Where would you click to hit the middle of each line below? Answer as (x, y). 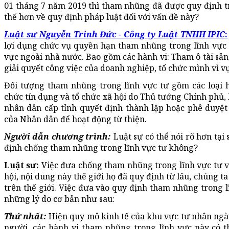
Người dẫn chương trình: (58, 137)
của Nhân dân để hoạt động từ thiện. (75, 119)
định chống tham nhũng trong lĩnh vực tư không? (101, 148)
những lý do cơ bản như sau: (59, 199)
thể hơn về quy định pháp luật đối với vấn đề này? (101, 17)
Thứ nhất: (26, 216)
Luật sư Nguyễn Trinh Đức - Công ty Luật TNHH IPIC (115, 35)
